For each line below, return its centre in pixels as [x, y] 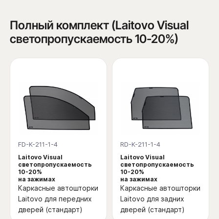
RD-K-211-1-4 [140, 144]
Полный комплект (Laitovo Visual [99, 25]
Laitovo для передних [55, 198]
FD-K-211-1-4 [38, 144]
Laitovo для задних [152, 198]
